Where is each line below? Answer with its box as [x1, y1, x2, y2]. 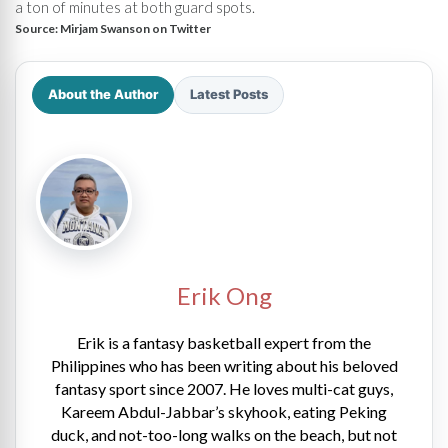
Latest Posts [190, 86, 268, 102]
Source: [15, 20, 60, 36]
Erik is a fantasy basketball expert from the [77, 332, 371, 352]
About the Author [48, 86, 158, 102]
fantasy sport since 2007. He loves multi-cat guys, [55, 378, 393, 398]
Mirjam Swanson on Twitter [60, 20, 211, 36]
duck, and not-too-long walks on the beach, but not [51, 424, 397, 444]
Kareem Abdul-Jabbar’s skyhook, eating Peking [61, 401, 387, 421]
